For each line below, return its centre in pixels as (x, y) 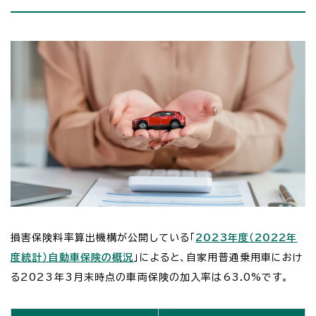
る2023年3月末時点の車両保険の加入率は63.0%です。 (150, 278)
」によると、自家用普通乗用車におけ (218, 258)
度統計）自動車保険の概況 (72, 258)
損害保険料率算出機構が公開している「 (103, 238)
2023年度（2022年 (247, 238)
